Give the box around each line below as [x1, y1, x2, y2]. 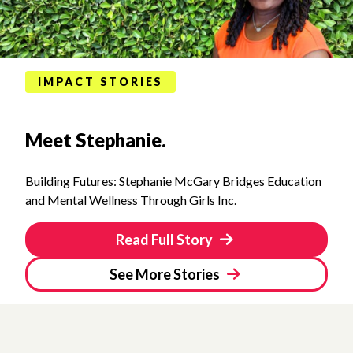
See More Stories [109, 265, 222, 283]
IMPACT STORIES [38, 75, 164, 88]
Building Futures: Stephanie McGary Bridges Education [25, 173, 321, 188]
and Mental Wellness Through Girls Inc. [25, 191, 236, 207]
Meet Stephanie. [25, 128, 166, 151]
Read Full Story [116, 230, 215, 248]
